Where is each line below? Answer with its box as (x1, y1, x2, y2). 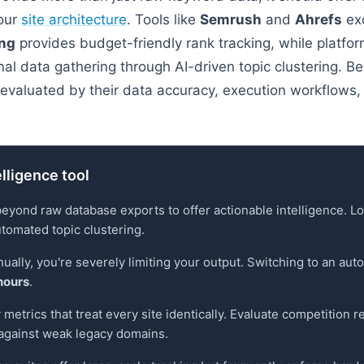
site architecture (21, 11, 127, 28)
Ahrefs (295, 11, 342, 28)
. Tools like (127, 11, 200, 28)
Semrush (200, 11, 262, 28)
